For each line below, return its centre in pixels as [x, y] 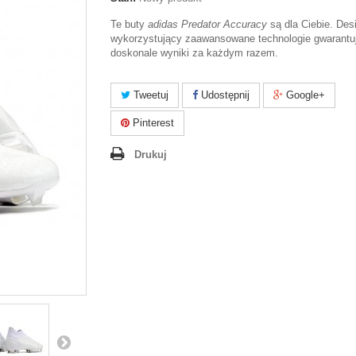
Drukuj [151, 155]
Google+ [304, 95]
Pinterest [152, 123]
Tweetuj [149, 95]
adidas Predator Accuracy [207, 24]
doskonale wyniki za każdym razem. [194, 53]
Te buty [129, 24]
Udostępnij [224, 95]
